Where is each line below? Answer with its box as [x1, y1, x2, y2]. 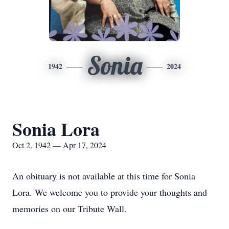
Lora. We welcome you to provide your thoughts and [12, 186, 207, 198]
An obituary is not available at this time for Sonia [12, 170, 195, 182]
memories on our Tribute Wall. [12, 202, 127, 215]
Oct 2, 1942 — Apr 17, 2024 [12, 140, 106, 150]
